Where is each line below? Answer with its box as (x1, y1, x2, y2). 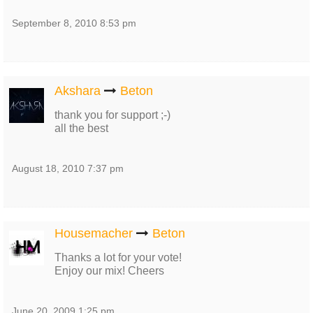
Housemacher (54, 226, 133, 240)
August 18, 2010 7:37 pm (12, 163, 124, 174)
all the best (54, 122, 108, 134)
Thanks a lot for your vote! (54, 252, 182, 263)
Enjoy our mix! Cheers (54, 265, 164, 277)
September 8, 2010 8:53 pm (12, 17, 136, 29)
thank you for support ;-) (54, 109, 170, 121)
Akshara (54, 84, 101, 98)
